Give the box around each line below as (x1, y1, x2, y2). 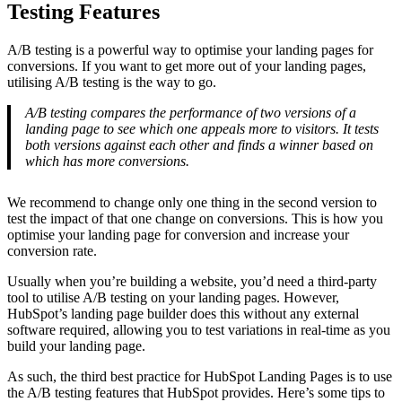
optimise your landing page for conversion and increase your (7, 226, 349, 242)
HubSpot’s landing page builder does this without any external (7, 305, 359, 321)
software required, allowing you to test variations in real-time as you (7, 321, 390, 337)
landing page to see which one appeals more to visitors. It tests (25, 120, 379, 136)
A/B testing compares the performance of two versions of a (25, 104, 356, 120)
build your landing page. (7, 337, 156, 354)
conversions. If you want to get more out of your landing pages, (7, 57, 366, 74)
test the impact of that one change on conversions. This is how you (7, 210, 383, 226)
